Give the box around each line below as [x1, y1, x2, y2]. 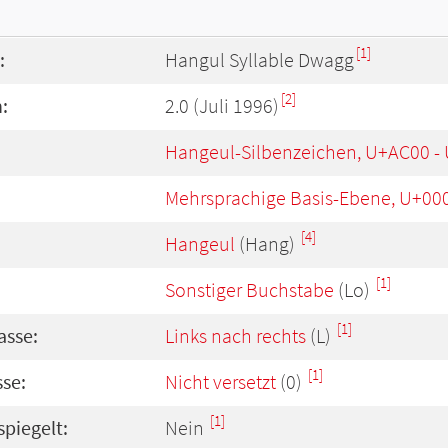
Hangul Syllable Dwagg [165, 47, 354, 73]
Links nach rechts [165, 323, 306, 349]
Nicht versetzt [165, 369, 276, 395]
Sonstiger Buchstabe [165, 277, 334, 303]
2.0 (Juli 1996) [165, 93, 279, 119]
